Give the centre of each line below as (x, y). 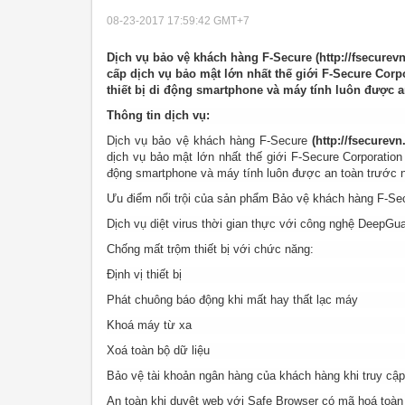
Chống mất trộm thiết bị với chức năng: (210, 250)
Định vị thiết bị (144, 275)
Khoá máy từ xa (149, 325)
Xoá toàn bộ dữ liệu (158, 351)
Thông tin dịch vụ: (158, 116)
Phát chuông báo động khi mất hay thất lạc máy (232, 300)
